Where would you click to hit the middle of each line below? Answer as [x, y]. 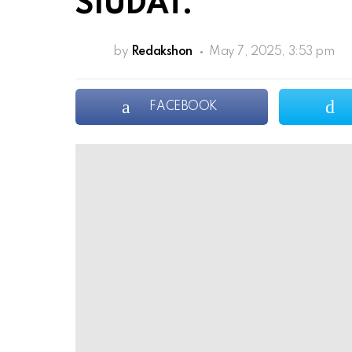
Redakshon [161, 52]
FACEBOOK [184, 107]
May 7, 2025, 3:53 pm [272, 52]
